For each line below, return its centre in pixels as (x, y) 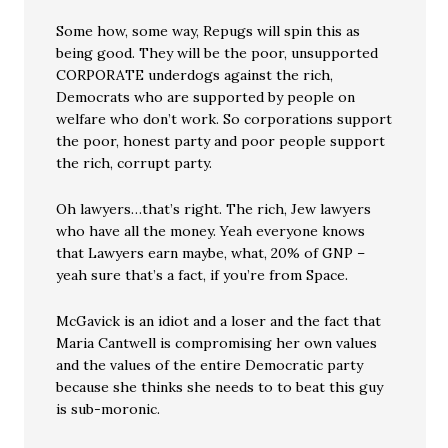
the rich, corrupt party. (134, 163)
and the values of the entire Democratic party (210, 365)
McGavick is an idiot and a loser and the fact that (219, 321)
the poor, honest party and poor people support (221, 141)
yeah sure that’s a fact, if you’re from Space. (202, 275)
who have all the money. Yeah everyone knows (211, 231)
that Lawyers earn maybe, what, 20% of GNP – (211, 253)
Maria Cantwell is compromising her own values (217, 343)
